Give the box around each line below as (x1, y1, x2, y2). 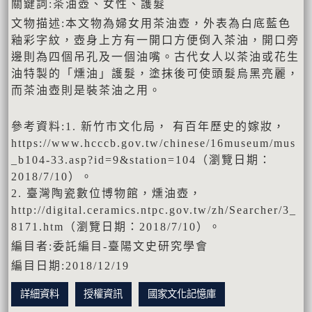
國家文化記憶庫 (147, 288, 216, 299)
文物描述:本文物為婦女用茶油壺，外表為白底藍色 (11, 17, 291, 29)
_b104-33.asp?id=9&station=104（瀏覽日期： (11, 153, 272, 166)
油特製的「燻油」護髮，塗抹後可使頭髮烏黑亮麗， (11, 67, 299, 79)
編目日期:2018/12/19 (11, 259, 130, 272)
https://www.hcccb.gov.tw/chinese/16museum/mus (11, 136, 296, 149)
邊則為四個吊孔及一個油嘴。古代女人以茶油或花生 (11, 50, 299, 63)
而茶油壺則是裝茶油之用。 (11, 84, 162, 96)
